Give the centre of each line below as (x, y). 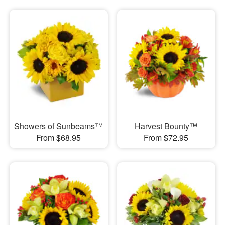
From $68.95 (59, 137)
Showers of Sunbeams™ (59, 126)
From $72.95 (166, 137)
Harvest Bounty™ (166, 126)
